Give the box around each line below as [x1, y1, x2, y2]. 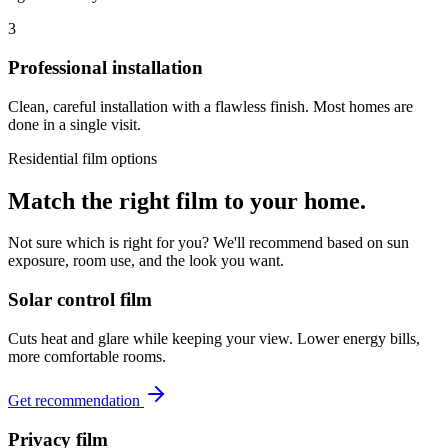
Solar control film [8, 289, 152, 311]
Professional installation [8, 56, 203, 78]
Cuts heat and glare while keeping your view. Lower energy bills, [8, 329, 420, 347]
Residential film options [8, 149, 157, 167]
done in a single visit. [8, 115, 141, 133]
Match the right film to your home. [8, 187, 366, 214]
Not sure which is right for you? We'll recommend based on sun [8, 234, 409, 252]
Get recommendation [8, 391, 144, 409]
